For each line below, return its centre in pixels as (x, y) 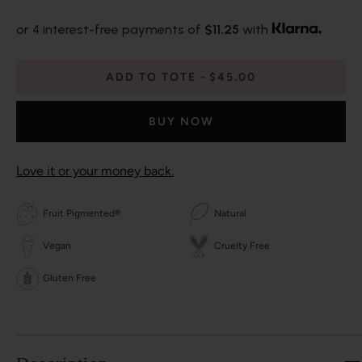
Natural (230, 213)
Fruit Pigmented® (82, 213)
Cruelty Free (242, 246)
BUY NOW (181, 121)
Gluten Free (69, 278)
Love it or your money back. (95, 170)
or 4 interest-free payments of (110, 29)
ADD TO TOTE (151, 77)
